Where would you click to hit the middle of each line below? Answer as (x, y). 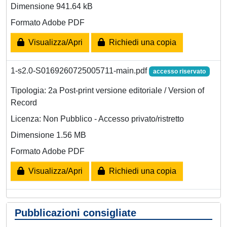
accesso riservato (179, 71)
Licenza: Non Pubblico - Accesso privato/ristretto (97, 119)
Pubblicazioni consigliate (75, 213)
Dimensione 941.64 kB (52, 7)
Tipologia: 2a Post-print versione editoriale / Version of (107, 91)
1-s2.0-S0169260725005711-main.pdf (80, 71)
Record (24, 103)
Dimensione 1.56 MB (48, 135)
